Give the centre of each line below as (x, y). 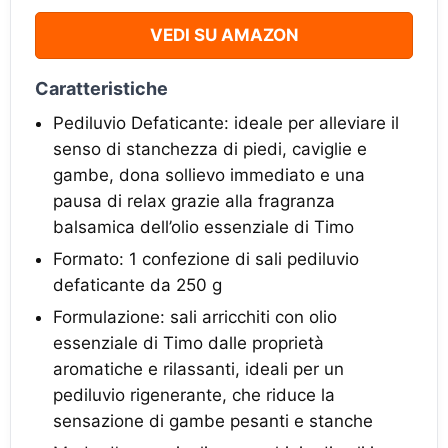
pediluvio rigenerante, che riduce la (194, 395)
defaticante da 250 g (137, 285)
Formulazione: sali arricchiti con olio (195, 317)
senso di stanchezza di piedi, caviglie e (210, 149)
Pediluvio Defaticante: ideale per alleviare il (226, 123)
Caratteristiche (101, 88)
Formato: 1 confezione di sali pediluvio (206, 259)
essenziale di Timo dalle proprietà (188, 343)
